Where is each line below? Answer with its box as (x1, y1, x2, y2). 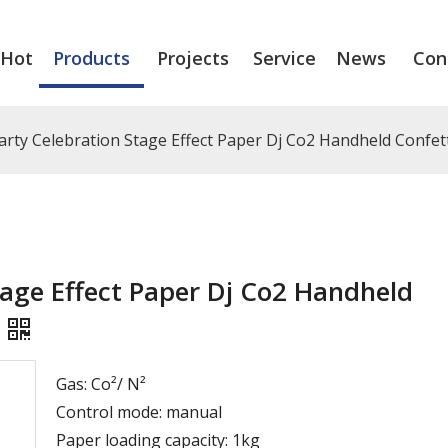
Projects (156, 46, 229, 70)
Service (252, 46, 316, 70)
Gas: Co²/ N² (56, 372, 146, 395)
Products (52, 46, 130, 70)
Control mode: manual (56, 400, 222, 423)
